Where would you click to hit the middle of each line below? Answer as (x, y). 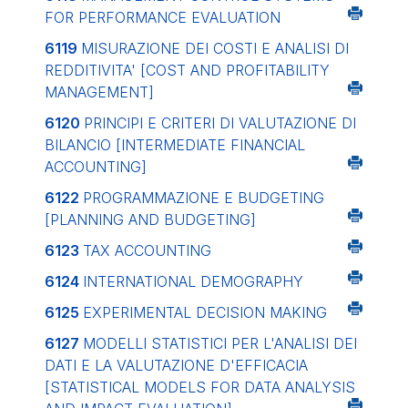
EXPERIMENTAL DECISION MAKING (205, 312)
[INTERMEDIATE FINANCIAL (210, 145)
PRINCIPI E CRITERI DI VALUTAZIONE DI (220, 123)
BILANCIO (80, 145)
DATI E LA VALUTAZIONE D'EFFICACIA (176, 365)
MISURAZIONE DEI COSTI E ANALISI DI (215, 48)
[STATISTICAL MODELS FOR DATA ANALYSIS (200, 387)
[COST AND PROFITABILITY (235, 70)
